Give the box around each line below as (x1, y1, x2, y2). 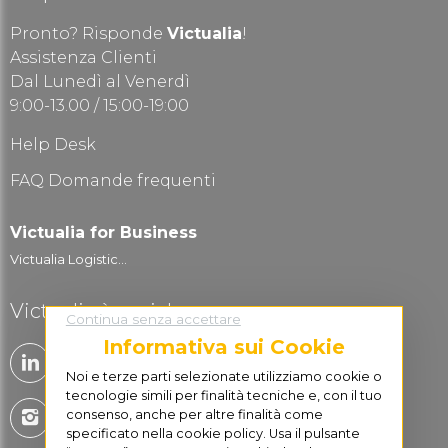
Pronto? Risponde (10, 24, 167, 44)
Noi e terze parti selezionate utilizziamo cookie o (65, 368, 382, 384)
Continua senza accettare (65, 310, 241, 327)
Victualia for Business (10, 223, 197, 243)
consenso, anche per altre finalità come (65, 406, 323, 422)
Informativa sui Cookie (103, 334, 345, 359)
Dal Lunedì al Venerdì (10, 72, 190, 92)
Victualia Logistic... (10, 251, 127, 268)
